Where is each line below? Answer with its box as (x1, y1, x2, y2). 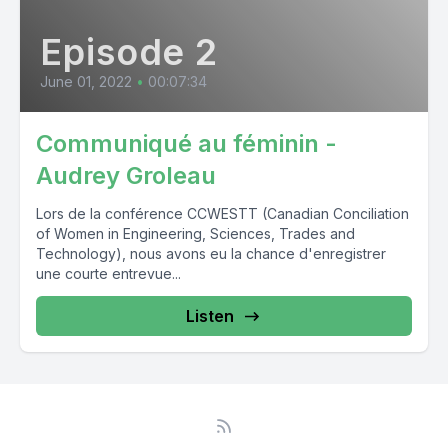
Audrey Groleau (36, 161, 216, 190)
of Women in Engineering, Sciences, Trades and (36, 225, 355, 242)
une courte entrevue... (36, 265, 181, 282)
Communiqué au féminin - (36, 129, 337, 158)
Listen (186, 306, 234, 326)
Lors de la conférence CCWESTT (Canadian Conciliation (36, 205, 409, 222)
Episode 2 (40, 30, 219, 74)
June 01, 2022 (40, 73, 132, 90)
